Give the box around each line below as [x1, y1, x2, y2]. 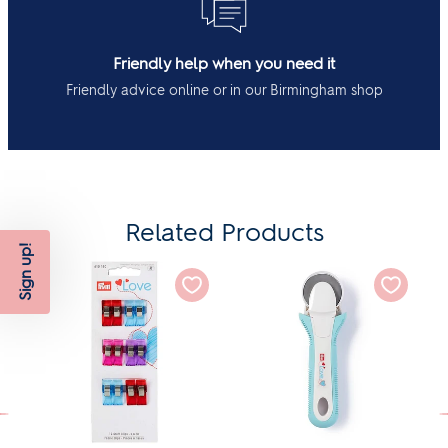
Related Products [124, 216, 324, 247]
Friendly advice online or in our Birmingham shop [65, 81, 383, 99]
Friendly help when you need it [113, 53, 335, 73]
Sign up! [15, 243, 35, 301]
